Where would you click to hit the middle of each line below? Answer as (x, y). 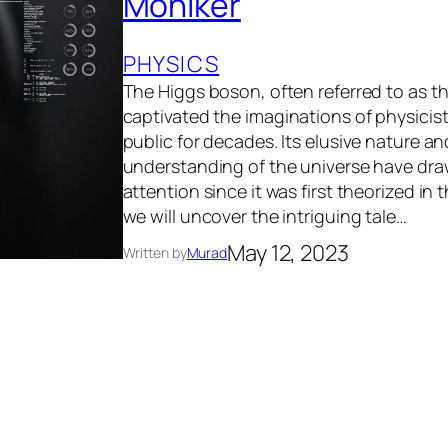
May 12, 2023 (288, 252)
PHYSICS (171, 64)
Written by (154, 253)
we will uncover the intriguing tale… (264, 216)
